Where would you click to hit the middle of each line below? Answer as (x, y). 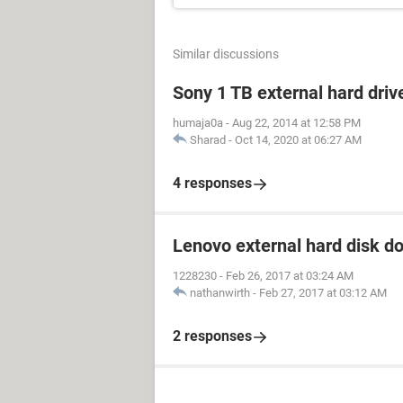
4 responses (212, 183)
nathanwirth (220, 293)
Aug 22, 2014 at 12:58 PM (296, 123)
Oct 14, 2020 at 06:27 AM (298, 140)
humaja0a (198, 123)
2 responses (212, 336)
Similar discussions (226, 54)
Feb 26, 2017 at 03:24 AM (290, 276)
